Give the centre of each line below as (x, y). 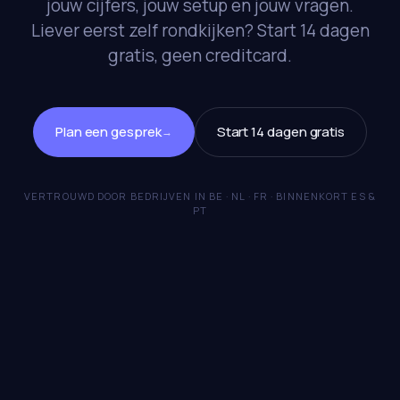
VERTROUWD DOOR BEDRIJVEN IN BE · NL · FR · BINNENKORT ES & (200, 196)
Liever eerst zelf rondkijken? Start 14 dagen (200, 31)
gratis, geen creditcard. (200, 56)
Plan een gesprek (108, 132)
